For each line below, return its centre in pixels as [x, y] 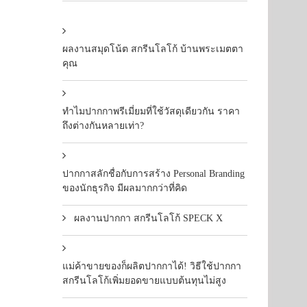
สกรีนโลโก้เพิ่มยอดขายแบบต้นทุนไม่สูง [144, 281]
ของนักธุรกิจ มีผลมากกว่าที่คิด [125, 188]
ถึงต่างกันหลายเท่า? [103, 126]
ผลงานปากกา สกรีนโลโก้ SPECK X [148, 218]
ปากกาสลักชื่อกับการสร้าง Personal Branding [153, 174]
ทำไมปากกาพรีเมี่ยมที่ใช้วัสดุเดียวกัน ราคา [151, 111]
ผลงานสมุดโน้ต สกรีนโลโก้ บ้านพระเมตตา [153, 49]
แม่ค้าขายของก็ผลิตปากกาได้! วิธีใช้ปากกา [152, 266]
